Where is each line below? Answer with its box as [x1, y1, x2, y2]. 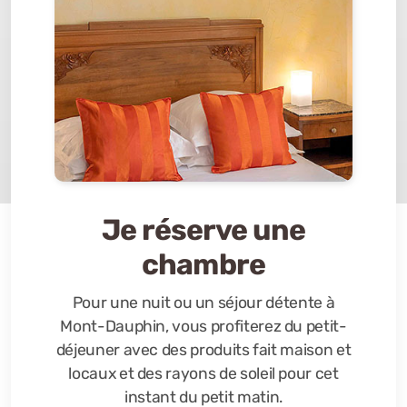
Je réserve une [101, 213, 306, 247]
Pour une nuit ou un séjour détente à [72, 293, 335, 312]
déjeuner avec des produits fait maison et [55, 341, 352, 359]
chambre [142, 247, 265, 282]
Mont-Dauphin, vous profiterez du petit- [60, 317, 347, 335]
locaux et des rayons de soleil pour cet [68, 364, 339, 382]
